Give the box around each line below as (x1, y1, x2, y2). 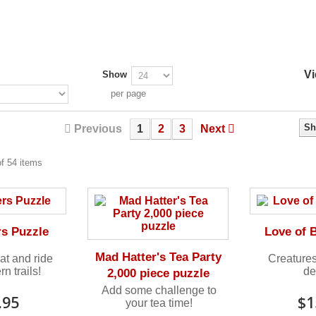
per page (110, 87, 146, 99)
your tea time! (126, 296, 193, 309)
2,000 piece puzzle (107, 266, 209, 280)
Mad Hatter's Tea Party (95, 250, 221, 264)
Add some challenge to (102, 284, 217, 296)
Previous (73, 122, 122, 135)
